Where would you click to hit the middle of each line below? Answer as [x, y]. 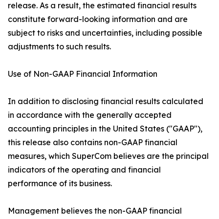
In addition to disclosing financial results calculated [106, 101]
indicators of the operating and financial [84, 170]
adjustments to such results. [59, 47]
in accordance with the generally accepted [90, 115]
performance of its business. [60, 184]
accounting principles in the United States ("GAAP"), [105, 129]
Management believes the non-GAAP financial [95, 211]
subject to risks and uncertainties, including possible [105, 33]
